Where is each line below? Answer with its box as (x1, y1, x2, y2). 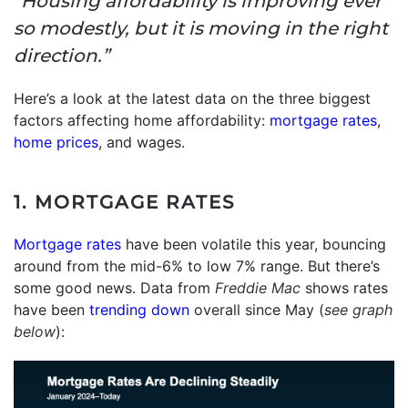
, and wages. (98, 132, 189, 151)
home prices (14, 132, 98, 151)
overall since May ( (189, 300, 324, 319)
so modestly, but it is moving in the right (14, 16, 388, 39)
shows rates (301, 278, 388, 297)
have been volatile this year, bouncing (121, 234, 386, 253)
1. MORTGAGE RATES (14, 190, 235, 213)
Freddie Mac (215, 278, 301, 297)
